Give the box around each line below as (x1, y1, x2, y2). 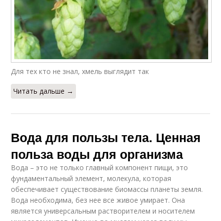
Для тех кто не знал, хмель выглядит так (11, 67, 149, 76)
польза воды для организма (11, 145, 184, 163)
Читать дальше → (13, 86, 74, 96)
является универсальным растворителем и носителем (11, 206, 195, 216)
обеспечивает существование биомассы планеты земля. (11, 184, 203, 194)
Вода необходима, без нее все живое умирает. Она (11, 195, 185, 205)
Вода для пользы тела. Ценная (11, 128, 201, 147)
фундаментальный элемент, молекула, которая (11, 174, 172, 184)
